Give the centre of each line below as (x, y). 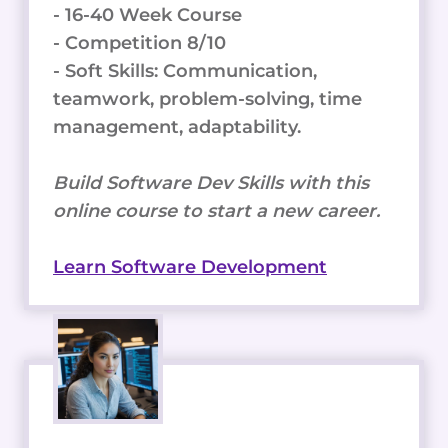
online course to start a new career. (216, 210)
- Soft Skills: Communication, (185, 70)
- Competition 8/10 (139, 42)
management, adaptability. (177, 126)
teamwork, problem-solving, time (207, 98)
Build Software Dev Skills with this (211, 182)
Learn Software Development (190, 266)
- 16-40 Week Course (147, 14)
